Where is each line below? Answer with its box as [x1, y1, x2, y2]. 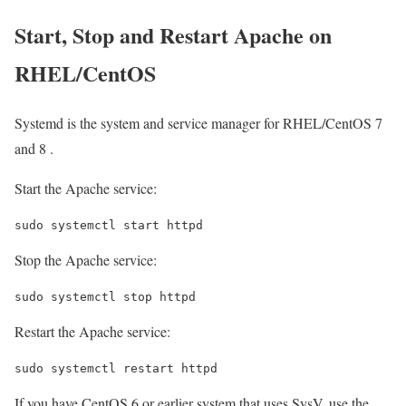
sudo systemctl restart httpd [14, 361, 217, 375]
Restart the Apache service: [14, 321, 170, 341]
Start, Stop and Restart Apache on [14, 18, 332, 51]
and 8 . [14, 138, 53, 158]
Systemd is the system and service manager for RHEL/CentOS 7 [14, 112, 382, 132]
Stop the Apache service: [14, 249, 157, 269]
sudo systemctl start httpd [14, 217, 203, 232]
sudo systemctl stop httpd [14, 289, 196, 304]
